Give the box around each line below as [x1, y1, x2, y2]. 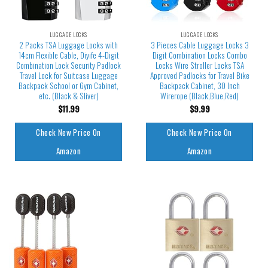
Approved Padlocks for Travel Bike [150, 69, 249, 81]
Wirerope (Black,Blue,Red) [160, 89, 239, 102]
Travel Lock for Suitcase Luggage [19, 69, 118, 81]
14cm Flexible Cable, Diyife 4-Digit [18, 48, 119, 61]
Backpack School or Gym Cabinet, [19, 79, 118, 92]
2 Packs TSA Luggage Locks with [19, 38, 118, 51]
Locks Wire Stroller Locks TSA [155, 59, 244, 71]
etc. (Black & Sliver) [38, 89, 99, 102]
